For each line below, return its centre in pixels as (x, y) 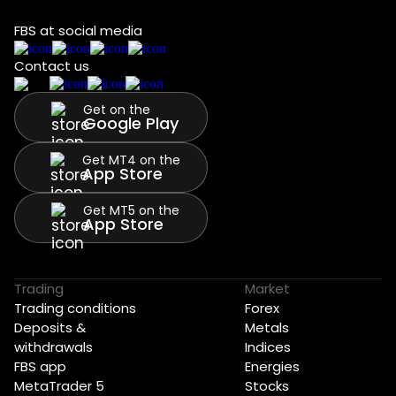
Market (267, 289)
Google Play (131, 123)
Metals (267, 328)
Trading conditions (75, 308)
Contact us (52, 66)
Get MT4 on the (131, 160)
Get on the (117, 109)
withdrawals (53, 347)
